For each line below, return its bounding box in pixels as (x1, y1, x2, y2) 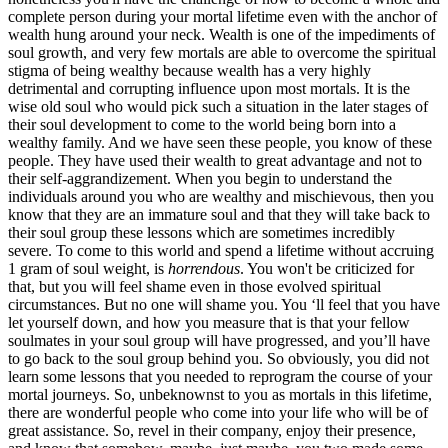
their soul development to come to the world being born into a (8, 115, 396, 133)
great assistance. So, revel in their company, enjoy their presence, (8, 421, 416, 439)
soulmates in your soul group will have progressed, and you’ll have (8, 331, 430, 349)
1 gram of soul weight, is (8, 259, 168, 277)
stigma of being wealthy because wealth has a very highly (8, 61, 371, 79)
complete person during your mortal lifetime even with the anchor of (8, 7, 437, 25)
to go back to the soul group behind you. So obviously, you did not (8, 349, 429, 367)
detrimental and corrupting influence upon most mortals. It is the (8, 79, 410, 97)
